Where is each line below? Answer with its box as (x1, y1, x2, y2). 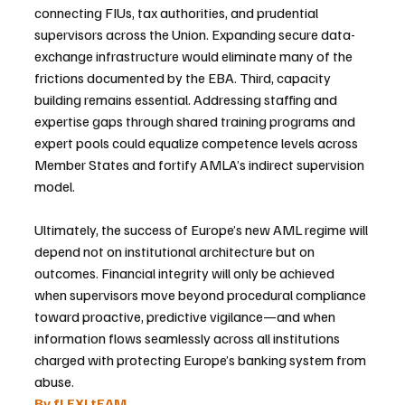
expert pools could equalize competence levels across (34, 133, 361, 152)
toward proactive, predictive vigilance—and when (34, 306, 338, 325)
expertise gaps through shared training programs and (34, 111, 358, 130)
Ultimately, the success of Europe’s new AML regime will (34, 220, 371, 239)
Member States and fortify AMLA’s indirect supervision (34, 155, 367, 174)
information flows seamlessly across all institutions (34, 328, 343, 347)
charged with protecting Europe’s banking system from (34, 350, 369, 369)
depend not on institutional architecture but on (34, 241, 317, 260)
